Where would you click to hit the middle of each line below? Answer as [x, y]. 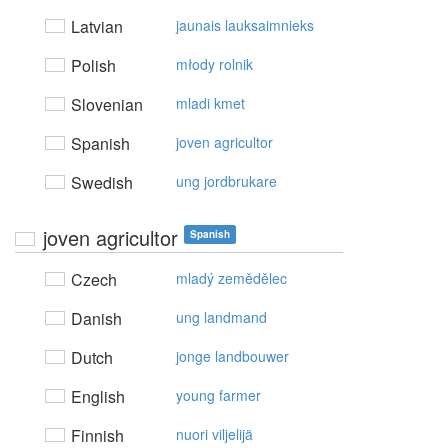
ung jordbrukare [226, 181]
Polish [91, 65]
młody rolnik [214, 64]
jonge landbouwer [232, 356]
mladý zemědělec [231, 278]
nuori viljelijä [214, 434]
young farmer [218, 395]
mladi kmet [210, 103]
